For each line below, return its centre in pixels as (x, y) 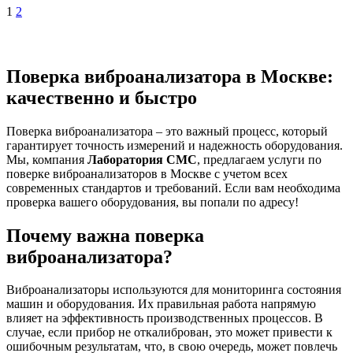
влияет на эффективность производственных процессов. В (165, 318)
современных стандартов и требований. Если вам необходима (173, 188)
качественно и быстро (102, 97)
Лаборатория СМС (142, 159)
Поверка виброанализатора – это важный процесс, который (167, 131)
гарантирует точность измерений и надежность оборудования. (175, 145)
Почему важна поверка (105, 235)
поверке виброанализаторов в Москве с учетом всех (147, 173)
